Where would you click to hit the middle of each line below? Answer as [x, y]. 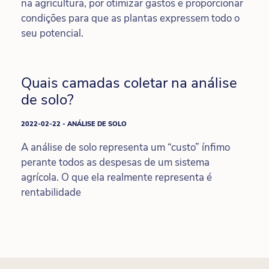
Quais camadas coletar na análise [129, 83]
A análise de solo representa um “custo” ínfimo [125, 147]
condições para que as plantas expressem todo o [130, 18]
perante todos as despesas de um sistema [115, 162]
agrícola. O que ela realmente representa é [116, 177]
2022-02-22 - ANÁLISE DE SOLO [74, 124]
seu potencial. [52, 33]
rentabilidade [51, 192]
